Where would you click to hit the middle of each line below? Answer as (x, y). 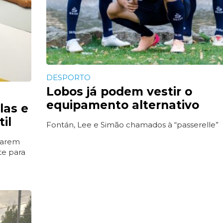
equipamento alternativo (122, 105)
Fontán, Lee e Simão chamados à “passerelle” (132, 124)
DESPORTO (68, 77)
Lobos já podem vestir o (119, 91)
